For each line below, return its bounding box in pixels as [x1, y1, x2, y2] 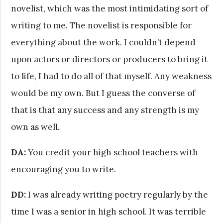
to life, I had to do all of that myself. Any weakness [11, 70, 212, 82]
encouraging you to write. [11, 163, 116, 175]
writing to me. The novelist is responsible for [11, 19, 192, 31]
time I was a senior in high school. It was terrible [11, 206, 207, 217]
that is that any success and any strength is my [11, 104, 200, 115]
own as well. [11, 121, 60, 132]
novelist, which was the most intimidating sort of [11, 2, 209, 14]
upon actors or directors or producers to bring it [11, 53, 208, 65]
